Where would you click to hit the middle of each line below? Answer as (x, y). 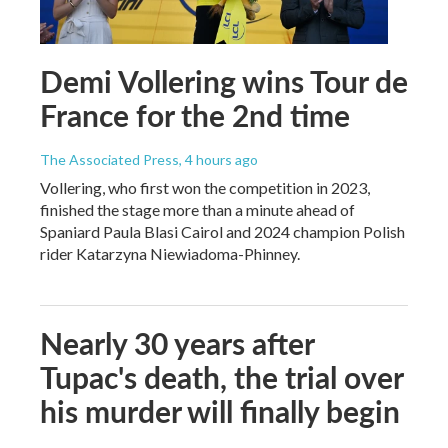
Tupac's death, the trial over (221, 376)
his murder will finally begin (220, 410)
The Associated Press (109, 159)
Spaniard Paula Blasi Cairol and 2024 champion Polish (222, 231)
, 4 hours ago (218, 159)
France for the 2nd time (195, 114)
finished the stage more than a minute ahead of (197, 209)
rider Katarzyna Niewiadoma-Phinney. (170, 253)
